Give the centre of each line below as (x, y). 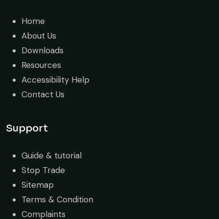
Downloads (43, 50)
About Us (39, 35)
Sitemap (38, 185)
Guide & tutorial (52, 155)
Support (27, 128)
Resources (41, 65)
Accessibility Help (55, 79)
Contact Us (43, 94)
